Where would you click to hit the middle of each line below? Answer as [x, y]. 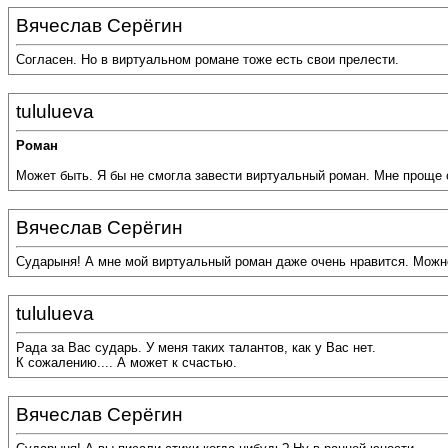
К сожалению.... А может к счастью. [126, 363]
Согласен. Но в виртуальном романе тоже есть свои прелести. [207, 60]
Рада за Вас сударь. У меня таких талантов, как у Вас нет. [196, 348]
